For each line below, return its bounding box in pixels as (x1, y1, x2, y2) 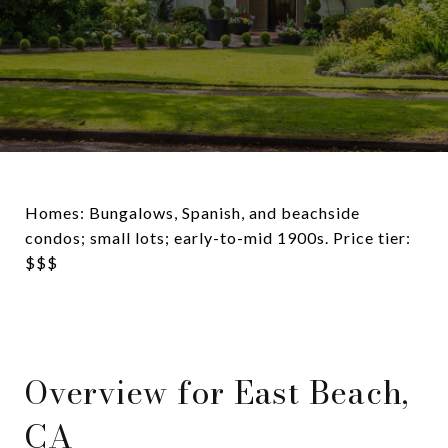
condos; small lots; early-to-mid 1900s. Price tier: (25, 228, 411, 247)
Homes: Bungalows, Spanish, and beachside (25, 203, 360, 222)
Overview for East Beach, (24, 368, 409, 417)
